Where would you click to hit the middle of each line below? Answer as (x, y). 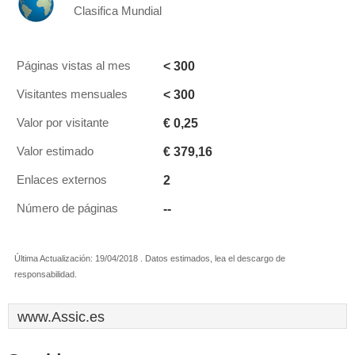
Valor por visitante (63, 123)
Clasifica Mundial (118, 11)
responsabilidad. (46, 274)
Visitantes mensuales (72, 94)
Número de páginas (67, 208)
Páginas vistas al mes (74, 66)
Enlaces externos (62, 180)
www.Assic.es (61, 317)
